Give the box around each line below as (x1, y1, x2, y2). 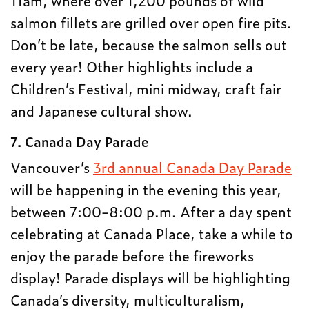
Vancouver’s (10, 157, 94, 177)
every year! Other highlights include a (10, 56, 254, 77)
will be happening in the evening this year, (10, 179, 282, 199)
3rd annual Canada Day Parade (93, 157, 292, 177)
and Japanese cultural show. (10, 100, 193, 121)
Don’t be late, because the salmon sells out (10, 34, 288, 54)
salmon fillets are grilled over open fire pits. (10, 12, 292, 32)
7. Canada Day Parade (10, 131, 148, 151)
